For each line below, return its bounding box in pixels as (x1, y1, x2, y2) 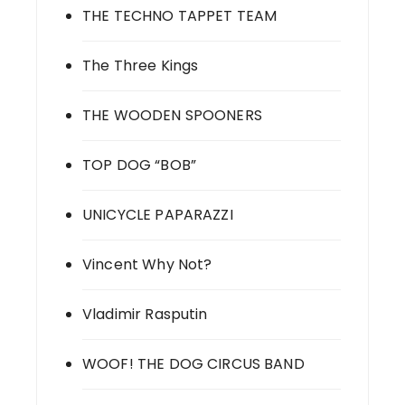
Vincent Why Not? (82, 254, 212, 276)
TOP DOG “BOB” (82, 155, 196, 176)
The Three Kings (82, 55, 199, 77)
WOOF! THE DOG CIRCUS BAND (82, 353, 305, 375)
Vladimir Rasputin (82, 304, 208, 325)
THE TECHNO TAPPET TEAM (82, 5, 278, 27)
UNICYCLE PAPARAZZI (82, 204, 233, 226)
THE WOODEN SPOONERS (82, 105, 262, 127)
